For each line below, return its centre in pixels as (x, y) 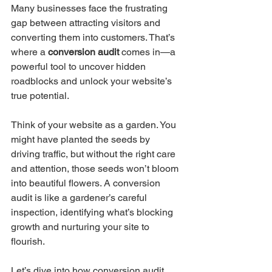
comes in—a (148, 52)
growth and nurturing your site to (81, 227)
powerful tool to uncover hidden (80, 66)
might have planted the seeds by (82, 139)
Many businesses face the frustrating (90, 8)
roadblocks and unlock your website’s (93, 81)
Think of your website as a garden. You (95, 125)
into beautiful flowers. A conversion (87, 183)
